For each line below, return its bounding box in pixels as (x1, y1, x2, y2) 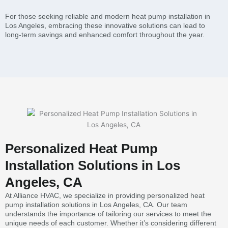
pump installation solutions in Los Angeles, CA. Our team (5, 200, 187, 209)
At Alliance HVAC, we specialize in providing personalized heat (5, 191, 205, 199)
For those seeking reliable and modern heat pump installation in (5, 12, 210, 20)
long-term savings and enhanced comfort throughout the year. (5, 31, 205, 39)
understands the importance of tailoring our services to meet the (5, 209, 211, 218)
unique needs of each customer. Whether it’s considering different (5, 218, 216, 227)
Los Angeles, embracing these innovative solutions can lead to (5, 21, 205, 30)
